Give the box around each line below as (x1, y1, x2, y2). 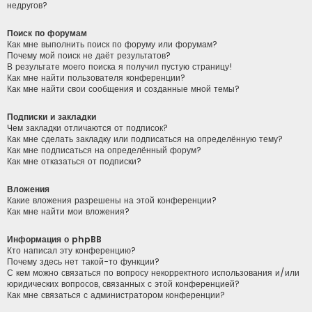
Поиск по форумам (7, 26, 87, 39)
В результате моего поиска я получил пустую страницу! (7, 60, 233, 72)
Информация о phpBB (7, 233, 102, 246)
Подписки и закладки (7, 110, 96, 123)
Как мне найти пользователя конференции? (7, 71, 185, 84)
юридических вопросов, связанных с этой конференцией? (7, 278, 240, 290)
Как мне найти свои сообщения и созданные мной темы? (7, 82, 240, 95)
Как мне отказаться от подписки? (7, 155, 141, 167)
